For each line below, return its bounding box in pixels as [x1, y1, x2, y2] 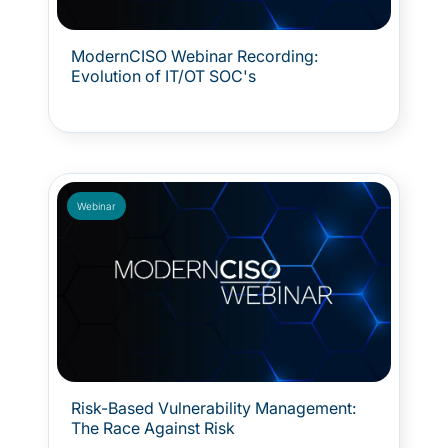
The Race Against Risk [71, 418, 235, 438]
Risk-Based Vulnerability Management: [71, 398, 356, 418]
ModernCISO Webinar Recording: [71, 46, 318, 66]
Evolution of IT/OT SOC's [71, 66, 256, 86]
